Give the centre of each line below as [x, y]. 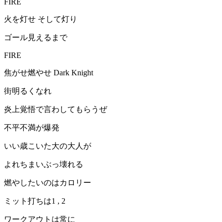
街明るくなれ [28, 91]
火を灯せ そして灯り [41, 19]
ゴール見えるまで [36, 38]
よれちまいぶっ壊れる [44, 165]
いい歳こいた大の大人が [48, 146]
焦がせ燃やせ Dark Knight [49, 73]
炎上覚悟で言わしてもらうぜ [55, 110]
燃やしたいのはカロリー [48, 183]
